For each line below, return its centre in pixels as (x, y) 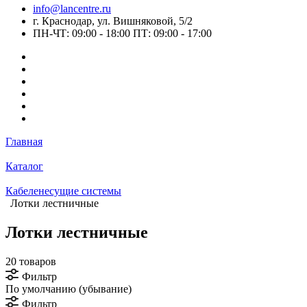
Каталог (24, 166)
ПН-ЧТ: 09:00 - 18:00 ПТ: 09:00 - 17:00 (122, 33)
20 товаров (31, 261)
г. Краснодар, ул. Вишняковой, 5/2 (113, 21)
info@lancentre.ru (72, 9)
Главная (24, 142)
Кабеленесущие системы (63, 191)
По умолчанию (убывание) (69, 288)
